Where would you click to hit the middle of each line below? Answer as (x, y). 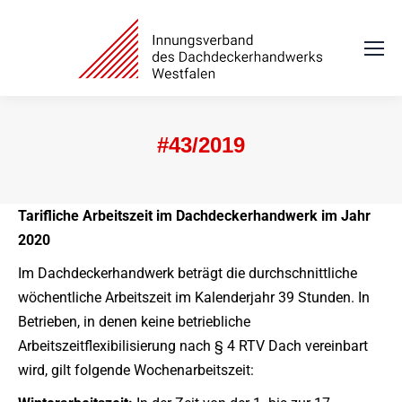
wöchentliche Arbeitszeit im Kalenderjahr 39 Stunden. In (194, 297)
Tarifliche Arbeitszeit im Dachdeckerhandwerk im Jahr (194, 216)
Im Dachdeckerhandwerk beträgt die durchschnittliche (188, 273)
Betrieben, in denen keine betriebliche (134, 322)
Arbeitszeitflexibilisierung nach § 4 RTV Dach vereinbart (193, 346)
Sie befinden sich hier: (274, 197)
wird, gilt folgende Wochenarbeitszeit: (136, 370)
